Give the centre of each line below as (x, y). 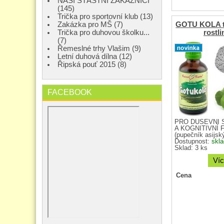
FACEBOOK (70, 92)
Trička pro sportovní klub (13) (105, 16)
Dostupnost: (193, 142)
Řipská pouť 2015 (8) (92, 64)
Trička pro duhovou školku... (103, 32)
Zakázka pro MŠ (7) (90, 24)
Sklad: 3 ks (191, 148)
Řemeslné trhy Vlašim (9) (99, 48)
